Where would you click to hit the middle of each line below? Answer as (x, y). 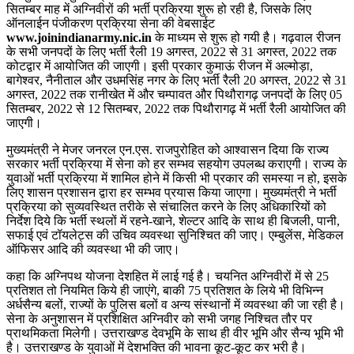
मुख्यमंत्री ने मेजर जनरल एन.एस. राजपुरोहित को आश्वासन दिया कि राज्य (168, 149)
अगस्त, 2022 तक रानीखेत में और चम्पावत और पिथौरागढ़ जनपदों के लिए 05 (174, 94)
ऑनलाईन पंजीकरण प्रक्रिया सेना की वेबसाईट (111, 23)
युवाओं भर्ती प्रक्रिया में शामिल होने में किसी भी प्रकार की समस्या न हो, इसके (177, 178)
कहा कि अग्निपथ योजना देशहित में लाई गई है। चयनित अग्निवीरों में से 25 (168, 276)
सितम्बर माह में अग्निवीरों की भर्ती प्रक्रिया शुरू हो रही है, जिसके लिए (159, 9)
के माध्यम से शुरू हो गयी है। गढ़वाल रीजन (246, 37)
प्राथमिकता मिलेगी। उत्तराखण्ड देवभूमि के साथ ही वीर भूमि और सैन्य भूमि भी (175, 333)
